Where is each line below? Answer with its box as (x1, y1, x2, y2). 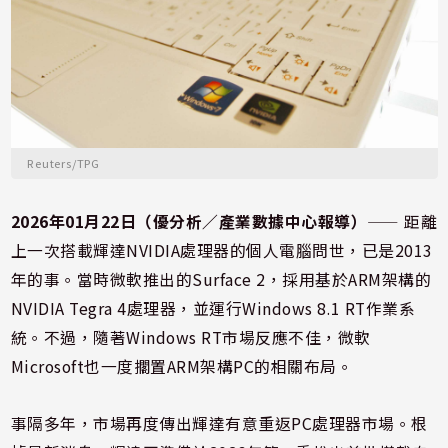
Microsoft (10, 355, 85, 379)
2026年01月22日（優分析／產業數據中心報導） (10, 210, 368, 234)
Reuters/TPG (27, 155, 100, 172)
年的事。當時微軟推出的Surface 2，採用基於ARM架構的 (10, 268, 432, 292)
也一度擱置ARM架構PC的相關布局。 (84, 355, 354, 379)
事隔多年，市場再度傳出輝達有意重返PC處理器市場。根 (10, 412, 428, 436)
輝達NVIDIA (93, 239, 181, 263)
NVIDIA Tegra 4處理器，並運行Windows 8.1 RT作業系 (10, 297, 416, 321)
